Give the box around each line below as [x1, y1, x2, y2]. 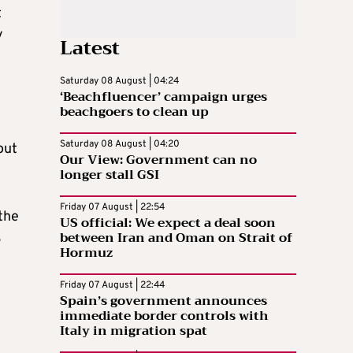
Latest [60, 31, 120, 65]
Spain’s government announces [60, 289, 267, 312]
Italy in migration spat [60, 319, 207, 342]
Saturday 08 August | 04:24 [60, 74, 179, 87]
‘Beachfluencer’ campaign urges [60, 85, 267, 108]
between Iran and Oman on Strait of [60, 226, 292, 249]
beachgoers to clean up [60, 100, 209, 123]
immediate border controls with [60, 304, 269, 327]
